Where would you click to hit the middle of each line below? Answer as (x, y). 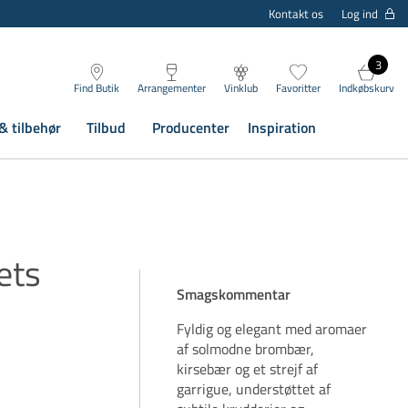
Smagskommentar (234, 294)
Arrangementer (172, 88)
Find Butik (97, 88)
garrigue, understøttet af (254, 389)
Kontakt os (296, 14)
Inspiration (281, 127)
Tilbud (106, 127)
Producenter (190, 127)
